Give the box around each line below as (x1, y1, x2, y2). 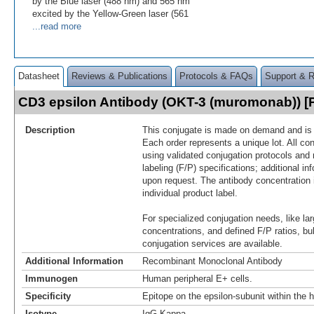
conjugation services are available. (142, 238, 282, 249)
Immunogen (25, 273, 78, 284)
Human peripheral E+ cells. (142, 273, 252, 284)
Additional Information (25, 255, 123, 266)
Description (25, 124, 75, 135)
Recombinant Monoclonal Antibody (142, 255, 282, 266)
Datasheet (18, 70, 60, 81)
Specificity (25, 290, 71, 301)
